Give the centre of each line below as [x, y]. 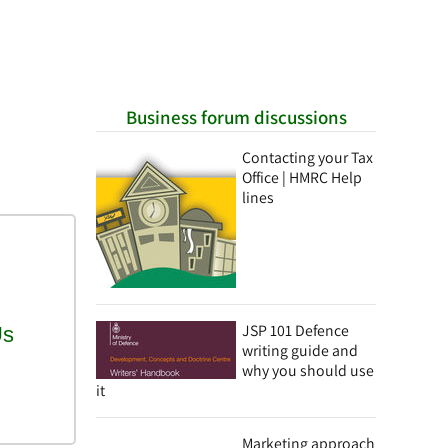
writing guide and [300, 350]
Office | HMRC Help [302, 177]
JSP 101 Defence [295, 330]
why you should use [308, 370]
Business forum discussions [236, 117]
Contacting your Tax [307, 157]
